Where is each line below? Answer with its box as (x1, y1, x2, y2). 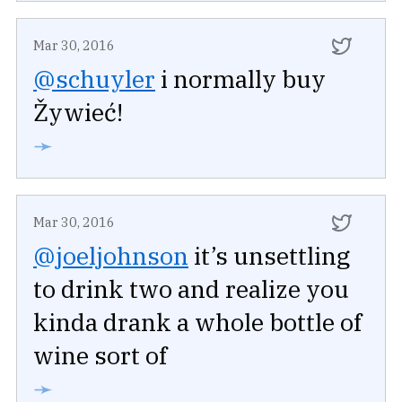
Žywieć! (33, 96, 123, 128)
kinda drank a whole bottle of (33, 306, 362, 338)
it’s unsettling (188, 240, 350, 272)
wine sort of (33, 339, 167, 371)
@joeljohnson (33, 240, 188, 272)
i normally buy (155, 63, 326, 95)
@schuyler (33, 63, 155, 95)
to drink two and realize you (33, 273, 349, 305)
